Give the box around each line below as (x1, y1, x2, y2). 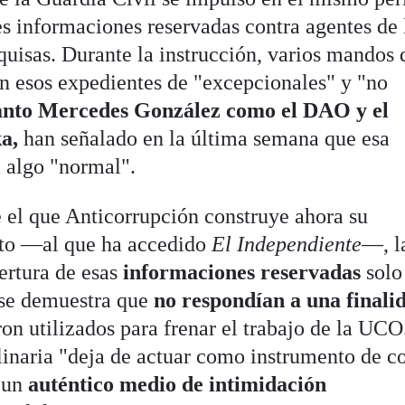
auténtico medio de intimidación (23, 372, 327, 396)
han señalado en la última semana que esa (24, 126, 391, 150)
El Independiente (212, 231, 363, 256)
